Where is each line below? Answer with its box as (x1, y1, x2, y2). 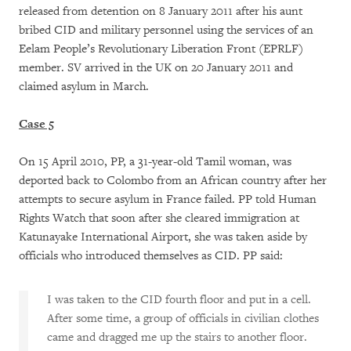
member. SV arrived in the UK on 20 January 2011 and (19, 60, 293, 75)
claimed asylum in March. (19, 79, 149, 94)
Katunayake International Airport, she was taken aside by (19, 230, 307, 244)
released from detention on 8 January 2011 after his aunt (19, 4, 302, 19)
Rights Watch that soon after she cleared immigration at (19, 211, 299, 226)
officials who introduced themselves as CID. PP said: (19, 248, 283, 263)
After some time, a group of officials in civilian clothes (47, 311, 319, 326)
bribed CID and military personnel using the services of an (19, 23, 313, 38)
